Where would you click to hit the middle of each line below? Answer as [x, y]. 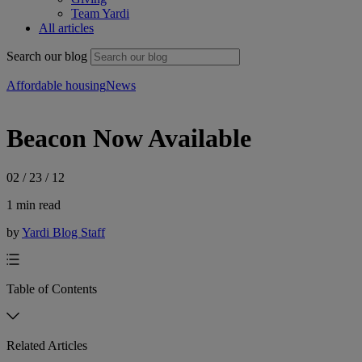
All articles [66, 28]
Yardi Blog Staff [63, 233]
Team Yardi [100, 14]
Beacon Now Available [129, 138]
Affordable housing [56, 86]
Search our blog [47, 57]
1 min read [34, 205]
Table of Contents [52, 289]
